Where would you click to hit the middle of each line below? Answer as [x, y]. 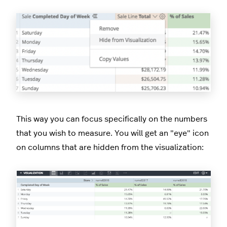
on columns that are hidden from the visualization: [110, 147]
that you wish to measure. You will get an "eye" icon [112, 133]
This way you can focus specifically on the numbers [112, 119]
